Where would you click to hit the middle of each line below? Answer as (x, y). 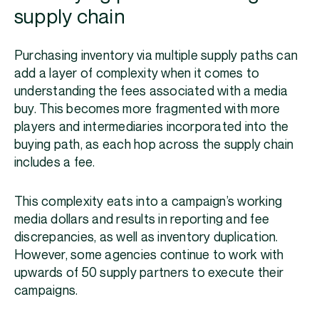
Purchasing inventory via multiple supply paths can (156, 56)
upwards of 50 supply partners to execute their (149, 273)
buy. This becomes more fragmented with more (147, 110)
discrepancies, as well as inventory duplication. (146, 238)
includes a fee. (55, 163)
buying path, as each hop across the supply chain (154, 145)
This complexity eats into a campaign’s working (148, 202)
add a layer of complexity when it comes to (137, 74)
